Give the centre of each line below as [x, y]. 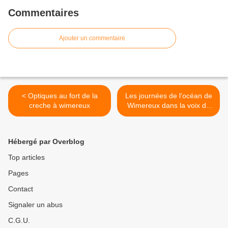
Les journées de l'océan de [168, 96]
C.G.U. [19, 221]
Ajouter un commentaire [92, 38]
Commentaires [44, 13]
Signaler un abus [35, 205]
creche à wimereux [60, 106]
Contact [21, 189]
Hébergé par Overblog [46, 142]
